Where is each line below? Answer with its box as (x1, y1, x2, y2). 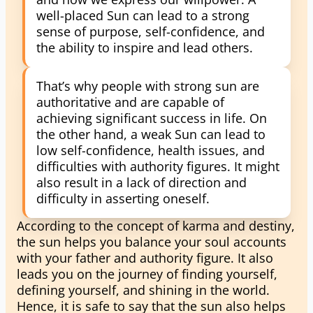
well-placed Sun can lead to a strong (36, 7, 249, 24)
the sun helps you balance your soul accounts (17, 233, 286, 250)
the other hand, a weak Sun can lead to (36, 126, 265, 143)
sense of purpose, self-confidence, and (36, 23, 265, 40)
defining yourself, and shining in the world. (17, 282, 270, 298)
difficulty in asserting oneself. (36, 190, 210, 207)
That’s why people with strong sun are (36, 78, 259, 94)
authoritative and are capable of (36, 94, 224, 110)
